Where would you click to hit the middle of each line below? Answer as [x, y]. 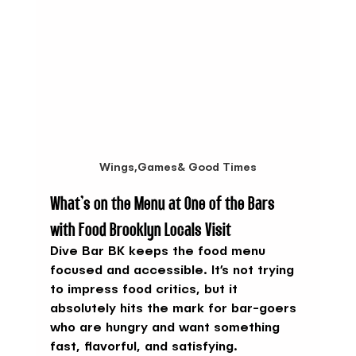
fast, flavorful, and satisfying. [143, 347]
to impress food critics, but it [145, 290]
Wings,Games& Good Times [178, 167]
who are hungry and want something [166, 328]
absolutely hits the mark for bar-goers [175, 309]
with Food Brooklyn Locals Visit [140, 229]
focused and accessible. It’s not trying [174, 271]
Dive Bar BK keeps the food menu [159, 252]
